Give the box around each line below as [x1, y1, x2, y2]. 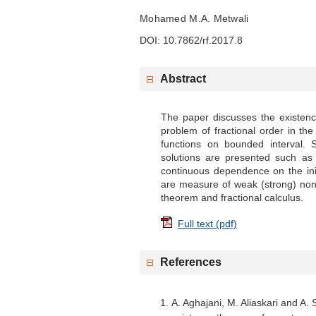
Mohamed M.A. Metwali [140, 12, 249, 24]
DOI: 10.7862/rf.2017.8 [140, 34, 243, 46]
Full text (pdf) [178, 217, 237, 229]
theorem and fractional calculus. [161, 191, 303, 203]
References [160, 255, 221, 268]
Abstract [160, 72, 206, 85]
